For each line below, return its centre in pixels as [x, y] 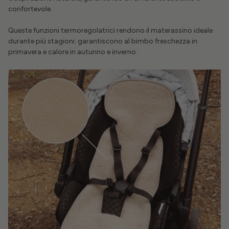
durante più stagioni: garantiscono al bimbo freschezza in [103, 41]
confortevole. [30, 9]
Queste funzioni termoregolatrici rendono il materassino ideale [110, 31]
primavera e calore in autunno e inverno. [73, 52]
